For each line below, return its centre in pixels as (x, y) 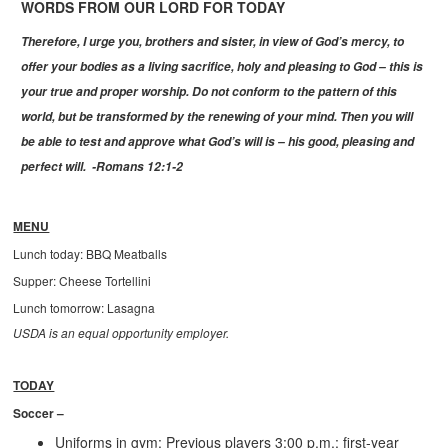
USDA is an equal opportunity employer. (121, 333)
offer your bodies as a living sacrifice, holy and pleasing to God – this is (222, 67)
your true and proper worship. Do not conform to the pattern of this (209, 92)
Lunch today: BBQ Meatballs (90, 254)
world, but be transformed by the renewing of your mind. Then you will (217, 117)
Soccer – (39, 413)
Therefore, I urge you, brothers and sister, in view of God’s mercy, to (213, 42)
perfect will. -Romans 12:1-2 (102, 167)
